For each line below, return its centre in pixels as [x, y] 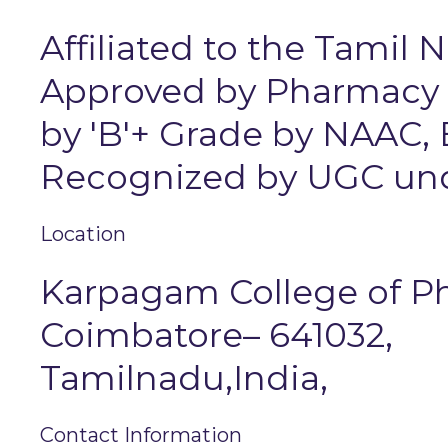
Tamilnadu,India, [184, 378]
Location [83, 234]
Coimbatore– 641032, [216, 335]
